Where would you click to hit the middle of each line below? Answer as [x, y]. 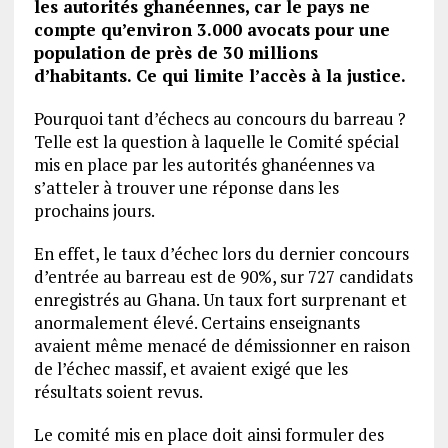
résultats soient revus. [118, 391]
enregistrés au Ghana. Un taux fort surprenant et [220, 299]
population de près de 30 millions [175, 52]
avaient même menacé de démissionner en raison [221, 345]
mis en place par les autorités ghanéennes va [204, 164]
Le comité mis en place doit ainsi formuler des [208, 434]
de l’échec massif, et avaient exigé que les [190, 368]
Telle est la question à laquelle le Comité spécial [216, 141]
